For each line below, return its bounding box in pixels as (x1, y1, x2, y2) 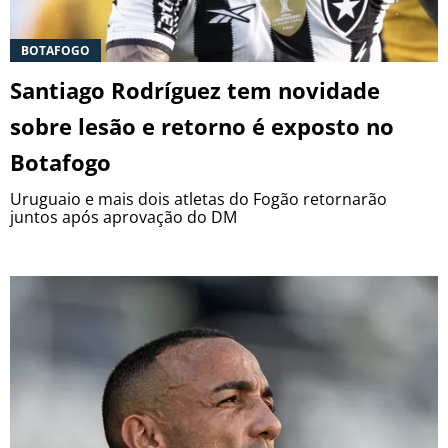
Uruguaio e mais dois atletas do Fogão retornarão (10, 188, 387, 211)
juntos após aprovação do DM (10, 206, 237, 229)
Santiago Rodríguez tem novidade (10, 75, 380, 106)
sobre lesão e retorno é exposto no (10, 111, 394, 142)
